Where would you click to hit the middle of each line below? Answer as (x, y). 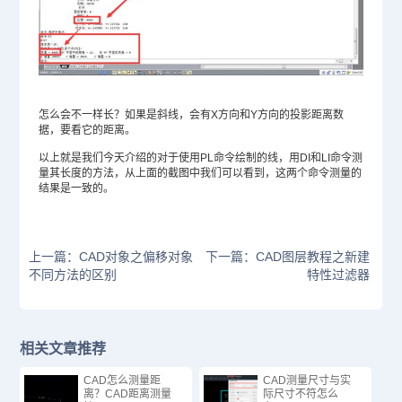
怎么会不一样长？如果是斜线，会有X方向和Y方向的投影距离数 (191, 115)
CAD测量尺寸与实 (307, 381)
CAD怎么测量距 (122, 381)
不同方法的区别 (73, 275)
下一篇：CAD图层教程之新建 (287, 257)
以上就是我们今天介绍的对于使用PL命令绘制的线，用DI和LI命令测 (200, 158)
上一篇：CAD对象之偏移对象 (111, 257)
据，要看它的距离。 (87, 131)
